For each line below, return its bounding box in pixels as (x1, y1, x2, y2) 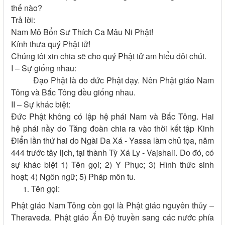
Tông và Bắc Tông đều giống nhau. (11, 86, 136, 98)
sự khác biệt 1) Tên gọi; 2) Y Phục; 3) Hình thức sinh (11, 159, 214, 171)
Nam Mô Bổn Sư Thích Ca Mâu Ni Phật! (11, 26, 153, 38)
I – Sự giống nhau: (11, 62, 76, 74)
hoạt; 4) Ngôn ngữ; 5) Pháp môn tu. (11, 171, 136, 183)
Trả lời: (11, 14, 35, 26)
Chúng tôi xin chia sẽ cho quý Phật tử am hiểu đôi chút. (11, 50, 206, 62)
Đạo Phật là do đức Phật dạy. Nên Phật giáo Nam (11, 74, 214, 86)
